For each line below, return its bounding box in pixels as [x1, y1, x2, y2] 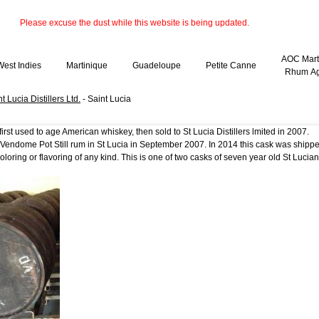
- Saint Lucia [80, 94, 131, 105]
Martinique [66, 61, 108, 71]
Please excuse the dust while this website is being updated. [18, 18, 249, 28]
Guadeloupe [132, 61, 181, 71]
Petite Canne [206, 61, 256, 71]
